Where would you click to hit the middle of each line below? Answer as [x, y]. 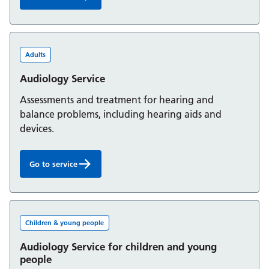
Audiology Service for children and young [118, 246]
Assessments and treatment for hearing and [117, 100]
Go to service [53, 164]
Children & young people [65, 222]
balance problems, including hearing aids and [121, 114]
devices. [37, 129]
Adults [35, 55]
